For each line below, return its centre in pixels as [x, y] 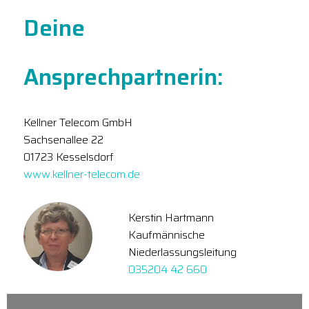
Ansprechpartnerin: [123, 77]
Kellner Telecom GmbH [78, 123]
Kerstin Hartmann [171, 217]
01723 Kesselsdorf [69, 157]
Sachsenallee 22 [63, 140]
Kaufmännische [167, 235]
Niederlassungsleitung [182, 252]
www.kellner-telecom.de [83, 175]
